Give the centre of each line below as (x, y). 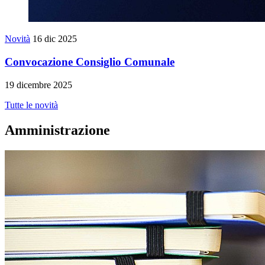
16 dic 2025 (55, 39)
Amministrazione (57, 130)
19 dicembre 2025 (38, 85)
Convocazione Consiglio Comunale (90, 62)
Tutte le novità (31, 105)
